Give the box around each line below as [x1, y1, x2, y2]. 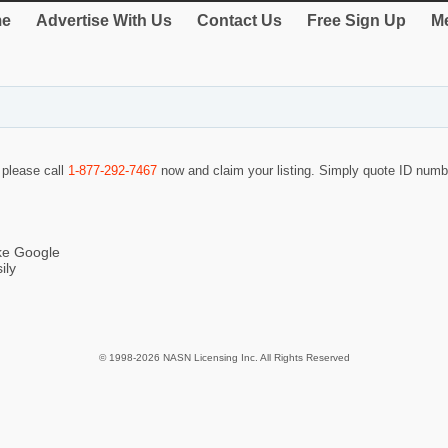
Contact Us [197, 12, 282, 29]
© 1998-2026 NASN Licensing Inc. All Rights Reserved [98, 352, 350, 364]
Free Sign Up [307, 12, 406, 29]
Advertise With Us [36, 12, 172, 29]
